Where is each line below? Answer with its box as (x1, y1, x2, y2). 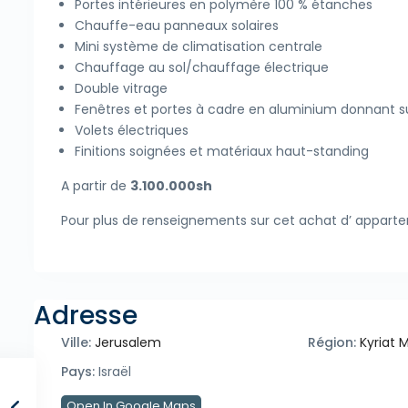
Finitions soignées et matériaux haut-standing (75, 142, 369, 161)
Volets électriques (75, 121, 189, 140)
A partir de (61, 177, 130, 196)
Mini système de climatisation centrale (75, 37, 322, 56)
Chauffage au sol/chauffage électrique (75, 58, 329, 77)
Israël (95, 362, 131, 382)
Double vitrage (75, 79, 168, 98)
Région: (307, 333, 356, 352)
